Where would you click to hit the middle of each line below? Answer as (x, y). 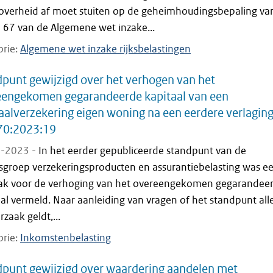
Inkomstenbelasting (66, 238)
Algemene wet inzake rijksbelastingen (105, 49)
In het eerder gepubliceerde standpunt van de (142, 151)
